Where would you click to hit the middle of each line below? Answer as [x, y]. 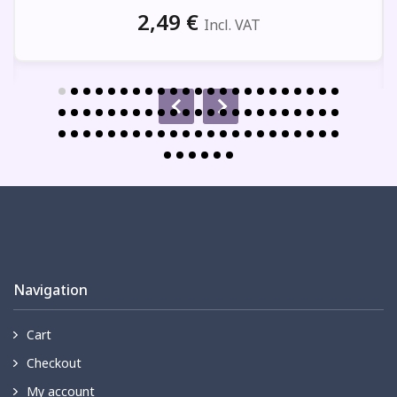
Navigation [51, 290]
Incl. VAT [232, 25]
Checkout [54, 363]
